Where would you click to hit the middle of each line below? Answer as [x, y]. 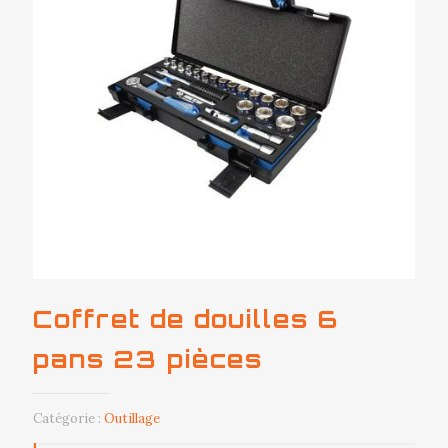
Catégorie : [68, 418]
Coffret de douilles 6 [186, 319]
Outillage [132, 418]
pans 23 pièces [148, 359]
